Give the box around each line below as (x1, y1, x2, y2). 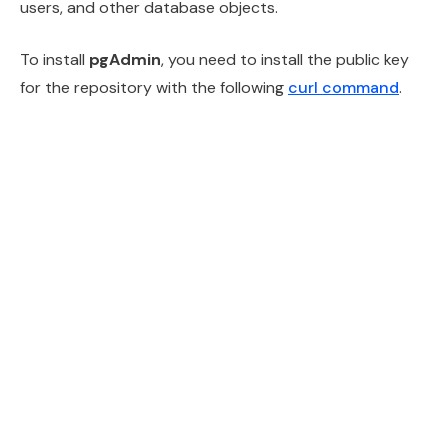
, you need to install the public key (161, 49, 409, 71)
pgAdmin (89, 49, 161, 71)
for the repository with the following (20, 77, 288, 99)
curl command (288, 77, 399, 99)
